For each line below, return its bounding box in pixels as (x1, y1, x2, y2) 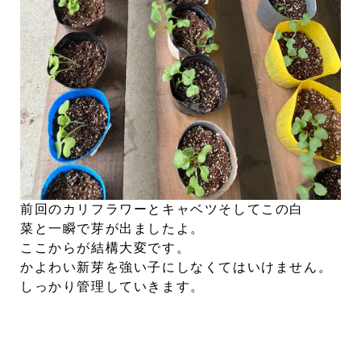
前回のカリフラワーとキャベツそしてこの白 (20, 202, 305, 217)
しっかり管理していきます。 (20, 280, 205, 294)
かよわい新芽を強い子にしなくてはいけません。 (20, 260, 333, 275)
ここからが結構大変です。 (20, 241, 191, 255)
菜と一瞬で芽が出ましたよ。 (20, 222, 205, 236)
